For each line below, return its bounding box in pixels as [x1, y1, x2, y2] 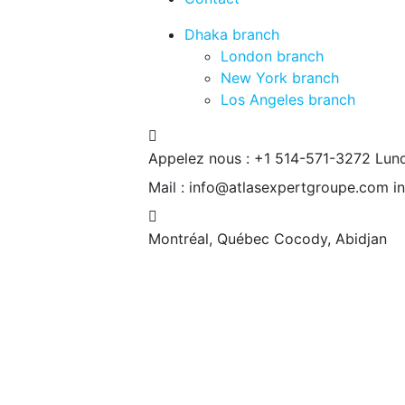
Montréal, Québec [148, 230, 269, 248]
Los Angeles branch [221, 90, 355, 108]
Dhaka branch [184, 25, 279, 43]
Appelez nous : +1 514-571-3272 [148, 149, 371, 167]
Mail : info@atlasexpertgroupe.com [148, 178, 389, 196]
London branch [221, 47, 324, 65]
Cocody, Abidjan [274, 230, 387, 248]
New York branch [221, 69, 339, 87]
